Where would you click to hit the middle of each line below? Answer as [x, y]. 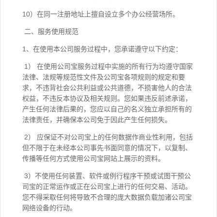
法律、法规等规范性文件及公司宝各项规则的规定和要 [104, 77]
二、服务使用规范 [50, 31]
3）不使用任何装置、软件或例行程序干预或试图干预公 [107, 176]
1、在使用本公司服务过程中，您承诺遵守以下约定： [103, 49]
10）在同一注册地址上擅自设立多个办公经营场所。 [101, 14]
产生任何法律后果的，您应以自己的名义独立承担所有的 [107, 109]
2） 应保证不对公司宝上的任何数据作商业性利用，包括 [108, 137]
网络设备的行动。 [50, 208]
